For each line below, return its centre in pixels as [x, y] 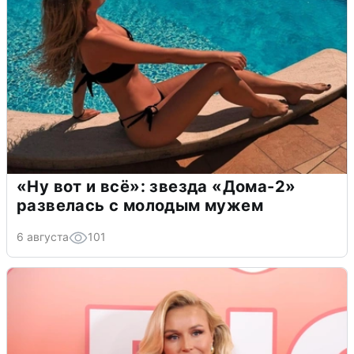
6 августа [43, 237]
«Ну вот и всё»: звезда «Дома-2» [156, 187]
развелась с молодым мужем [140, 206]
